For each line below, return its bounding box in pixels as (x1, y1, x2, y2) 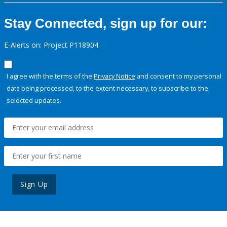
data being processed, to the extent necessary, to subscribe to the (7, 84, 208, 93)
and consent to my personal (135, 71, 221, 81)
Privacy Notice (94, 71, 135, 81)
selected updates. (7, 96, 61, 105)
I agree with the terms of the (7, 71, 94, 81)
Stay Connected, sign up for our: (4, 16, 207, 31)
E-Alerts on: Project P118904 (4, 40, 98, 50)
